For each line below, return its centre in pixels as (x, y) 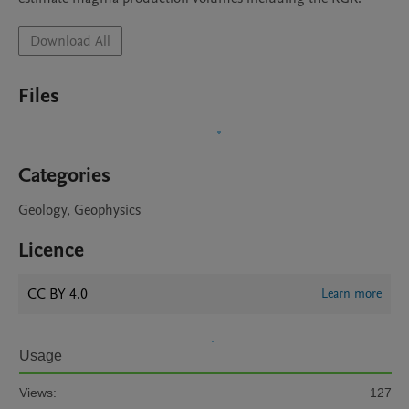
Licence (51, 250)
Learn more (351, 294)
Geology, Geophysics (79, 210)
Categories (64, 175)
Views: (38, 393)
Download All (70, 41)
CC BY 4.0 (58, 294)
